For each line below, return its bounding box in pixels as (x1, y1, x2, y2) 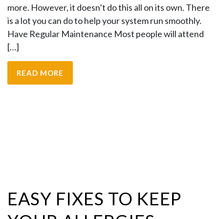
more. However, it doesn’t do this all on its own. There (7, 2, 210, 13)
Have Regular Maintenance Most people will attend (7, 28, 204, 39)
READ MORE (17, 68, 64, 77)
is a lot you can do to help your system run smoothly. (7, 15, 201, 26)
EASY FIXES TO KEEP (7, 188, 181, 209)
